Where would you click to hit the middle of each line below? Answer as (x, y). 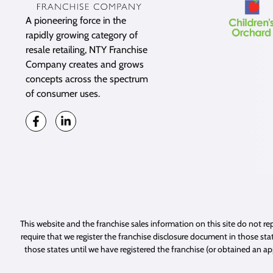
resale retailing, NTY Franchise (87, 49)
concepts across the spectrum (87, 79)
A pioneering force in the (76, 20)
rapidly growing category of (82, 35)
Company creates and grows (85, 64)
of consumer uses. (63, 93)
